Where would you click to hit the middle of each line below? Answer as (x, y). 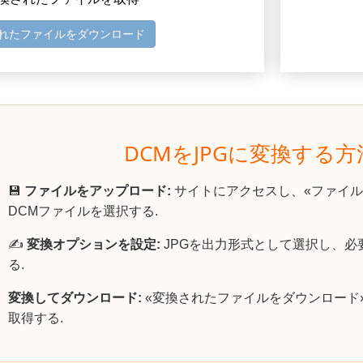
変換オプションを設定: (94, 245)
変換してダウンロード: (75, 298)
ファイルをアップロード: (98, 191)
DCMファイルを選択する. (83, 211)
